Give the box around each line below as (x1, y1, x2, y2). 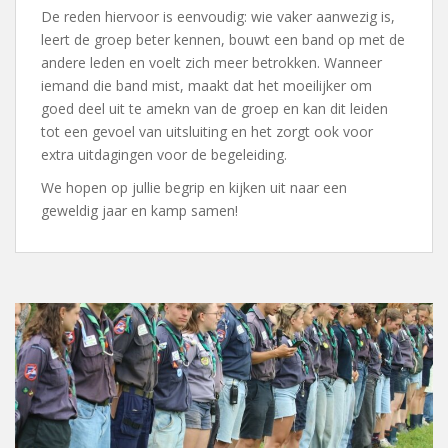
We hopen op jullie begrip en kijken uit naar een (41, 177, 347, 197)
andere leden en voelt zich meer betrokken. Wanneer (41, 52, 382, 72)
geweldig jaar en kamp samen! (41, 200, 238, 220)
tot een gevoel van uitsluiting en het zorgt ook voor (41, 121, 373, 141)
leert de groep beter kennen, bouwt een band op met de (41, 29, 405, 49)
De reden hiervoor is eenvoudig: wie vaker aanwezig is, (41, 6, 395, 26)
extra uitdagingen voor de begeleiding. (41, 144, 287, 164)
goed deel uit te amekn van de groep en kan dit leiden (41, 98, 388, 118)
